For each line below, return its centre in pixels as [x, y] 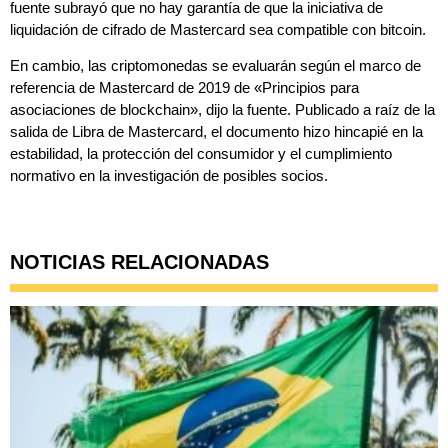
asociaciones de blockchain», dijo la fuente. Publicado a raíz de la [222, 110]
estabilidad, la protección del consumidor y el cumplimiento [201, 154]
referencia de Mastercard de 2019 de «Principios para [184, 88]
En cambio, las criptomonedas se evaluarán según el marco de [215, 66]
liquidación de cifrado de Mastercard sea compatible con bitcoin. [218, 29]
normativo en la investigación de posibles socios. [169, 176]
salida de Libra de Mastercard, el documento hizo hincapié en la [216, 132]
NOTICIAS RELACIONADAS [139, 262]
